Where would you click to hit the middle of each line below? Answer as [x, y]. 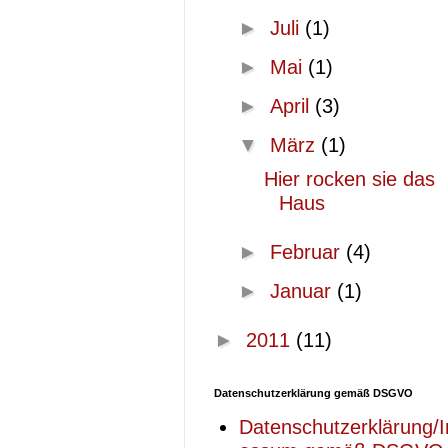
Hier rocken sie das [349, 179]
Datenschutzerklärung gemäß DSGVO [313, 393]
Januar [303, 291]
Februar [308, 252]
